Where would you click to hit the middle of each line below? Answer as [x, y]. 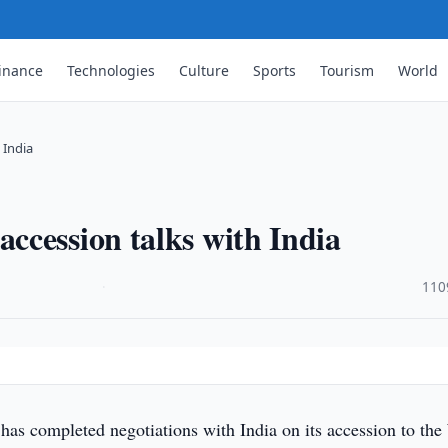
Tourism [347, 70]
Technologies [111, 70]
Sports [275, 70]
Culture [204, 70]
